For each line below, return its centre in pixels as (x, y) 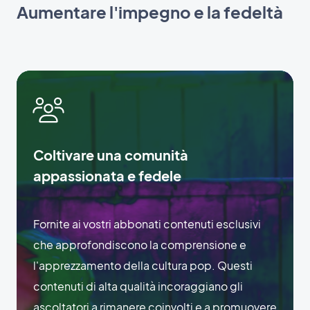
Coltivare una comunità (111, 154)
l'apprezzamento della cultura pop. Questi (143, 265)
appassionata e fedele (107, 175)
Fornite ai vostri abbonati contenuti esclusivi (147, 224)
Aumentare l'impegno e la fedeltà (150, 12)
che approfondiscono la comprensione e (140, 244)
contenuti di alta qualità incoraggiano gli (138, 286)
